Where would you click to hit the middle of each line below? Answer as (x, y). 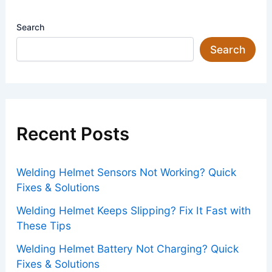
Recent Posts (73, 133)
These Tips (43, 226)
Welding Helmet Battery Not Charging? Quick (127, 249)
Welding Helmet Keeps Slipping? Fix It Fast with (133, 211)
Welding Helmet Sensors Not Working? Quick (126, 172)
